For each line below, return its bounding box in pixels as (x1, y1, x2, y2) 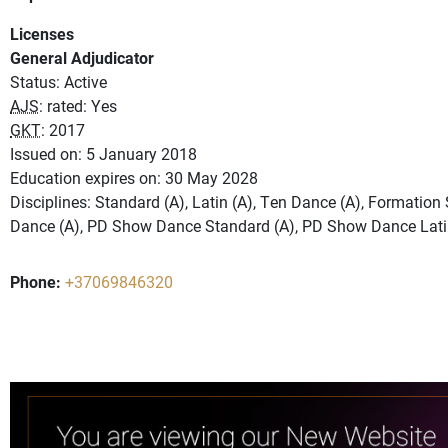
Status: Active (10, 71, 107, 93)
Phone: (10, 271, 61, 293)
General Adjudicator (10, 47, 154, 69)
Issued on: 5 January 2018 (10, 143, 197, 165)
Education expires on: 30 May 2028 (10, 167, 258, 189)
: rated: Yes (39, 95, 117, 117)
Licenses (10, 23, 74, 45)
